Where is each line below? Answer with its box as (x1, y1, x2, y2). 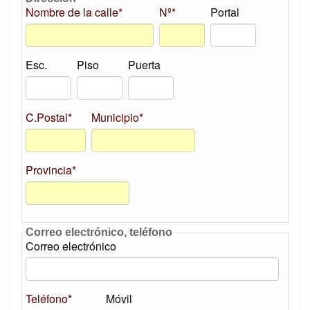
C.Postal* (26, 109, 72, 125)
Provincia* (26, 162, 76, 178)
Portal (210, 4, 239, 20)
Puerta (128, 57, 161, 73)
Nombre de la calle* (26, 4, 122, 20)
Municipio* (91, 109, 143, 125)
